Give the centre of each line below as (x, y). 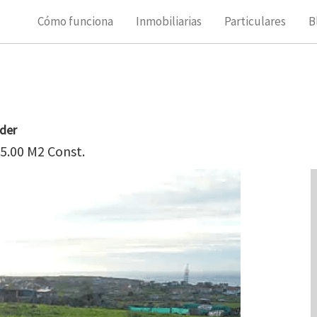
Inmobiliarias (168, 21)
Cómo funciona (75, 21)
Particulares (255, 21)
